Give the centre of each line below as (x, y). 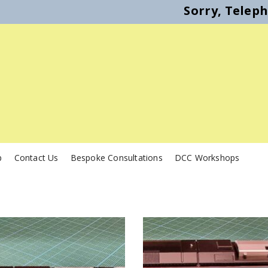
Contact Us (36, 158)
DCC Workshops (207, 158)
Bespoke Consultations (116, 158)
